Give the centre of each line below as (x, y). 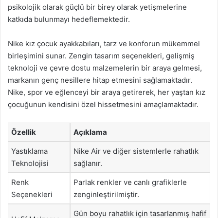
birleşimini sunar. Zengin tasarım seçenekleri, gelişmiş (101, 56)
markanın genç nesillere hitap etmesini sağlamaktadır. (100, 80)
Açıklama (90, 132)
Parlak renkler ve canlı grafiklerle (130, 182)
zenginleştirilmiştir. (106, 194)
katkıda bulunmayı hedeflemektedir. (69, 19)
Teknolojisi (30, 163)
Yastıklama (29, 151)
